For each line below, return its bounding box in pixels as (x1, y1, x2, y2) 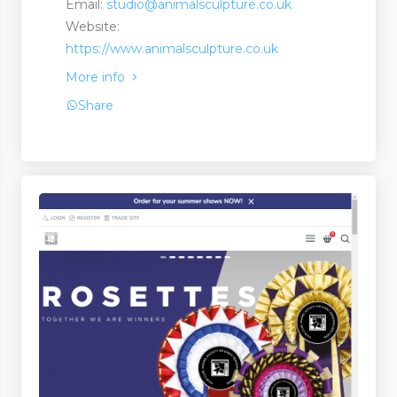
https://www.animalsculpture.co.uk (66, 40, 278, 57)
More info (66, 68, 128, 85)
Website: (66, 18, 120, 35)
